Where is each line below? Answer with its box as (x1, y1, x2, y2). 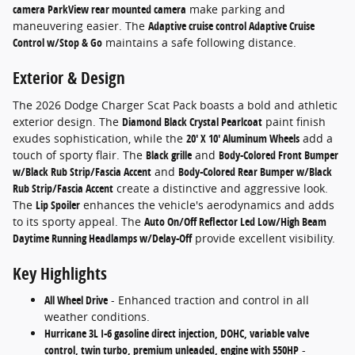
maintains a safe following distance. (102, 35, 296, 51)
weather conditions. (44, 309, 150, 325)
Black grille (146, 147, 192, 162)
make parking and (186, 2, 285, 17)
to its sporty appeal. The (13, 213, 144, 229)
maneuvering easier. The (13, 18, 148, 34)
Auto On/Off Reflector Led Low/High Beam (144, 213, 326, 229)
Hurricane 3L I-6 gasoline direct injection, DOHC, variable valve (44, 326, 309, 342)
